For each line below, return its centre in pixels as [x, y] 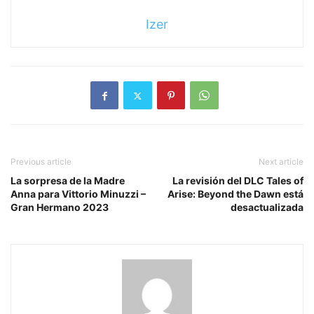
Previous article [41, 162]
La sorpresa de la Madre [68, 181]
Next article [281, 162]
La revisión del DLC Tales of [238, 181]
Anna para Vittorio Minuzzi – [78, 194]
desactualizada [267, 207]
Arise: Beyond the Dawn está [235, 194]
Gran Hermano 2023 [60, 207]
